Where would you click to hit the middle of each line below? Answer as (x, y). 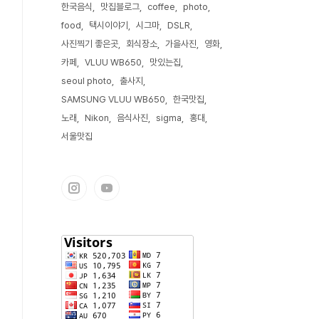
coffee (161, 7)
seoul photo (87, 81)
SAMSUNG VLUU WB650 (113, 99)
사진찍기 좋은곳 (90, 44)
